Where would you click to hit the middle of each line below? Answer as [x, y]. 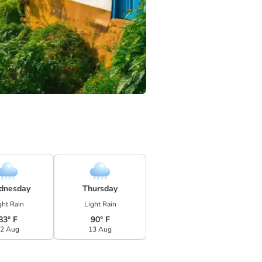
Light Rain [100, 204]
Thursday [100, 189]
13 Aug [100, 229]
